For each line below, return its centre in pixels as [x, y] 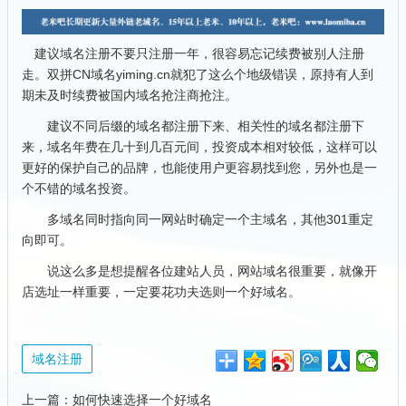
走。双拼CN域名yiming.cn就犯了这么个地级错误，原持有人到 [198, 74]
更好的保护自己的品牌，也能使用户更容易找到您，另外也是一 [199, 168]
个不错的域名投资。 [79, 189]
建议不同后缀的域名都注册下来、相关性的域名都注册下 [193, 126]
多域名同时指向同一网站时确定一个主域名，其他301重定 [198, 220]
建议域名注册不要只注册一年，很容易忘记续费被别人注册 [193, 53]
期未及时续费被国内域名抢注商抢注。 [130, 95]
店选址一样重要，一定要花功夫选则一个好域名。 [161, 292]
